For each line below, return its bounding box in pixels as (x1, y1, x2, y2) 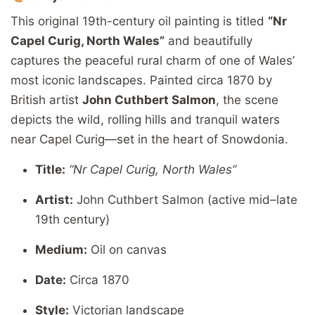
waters (241, 112, 280, 127)
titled (236, 13, 268, 28)
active (212, 192, 249, 207)
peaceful (85, 53, 137, 67)
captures (11, 53, 63, 67)
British (11, 92, 49, 107)
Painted (150, 72, 197, 87)
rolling (108, 112, 145, 127)
